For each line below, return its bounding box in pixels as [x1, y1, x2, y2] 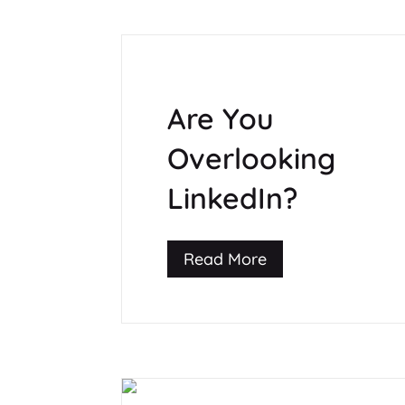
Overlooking [167, 140, 336, 177]
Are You [167, 100, 275, 137]
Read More [184, 248, 268, 269]
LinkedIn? [167, 180, 298, 217]
